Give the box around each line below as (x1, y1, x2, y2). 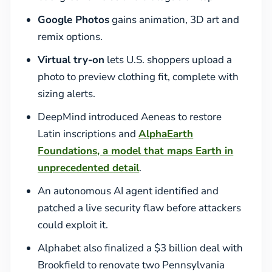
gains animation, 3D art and (109, 12, 240, 27)
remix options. (38, 29, 103, 44)
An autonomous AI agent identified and (38, 183, 219, 198)
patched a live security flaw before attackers (38, 200, 242, 215)
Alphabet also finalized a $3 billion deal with (38, 240, 243, 255)
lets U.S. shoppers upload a (104, 52, 233, 67)
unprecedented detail (38, 160, 140, 175)
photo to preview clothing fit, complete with (38, 69, 239, 84)
